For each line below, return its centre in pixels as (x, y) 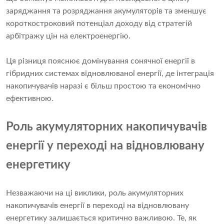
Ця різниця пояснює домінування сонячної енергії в (100, 61)
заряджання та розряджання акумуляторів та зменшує (106, 11)
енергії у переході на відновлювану (105, 146)
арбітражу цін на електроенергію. (68, 36)
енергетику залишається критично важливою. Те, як (101, 218)
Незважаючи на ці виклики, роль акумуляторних (95, 193)
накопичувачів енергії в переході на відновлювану (97, 206)
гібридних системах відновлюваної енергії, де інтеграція (110, 74)
